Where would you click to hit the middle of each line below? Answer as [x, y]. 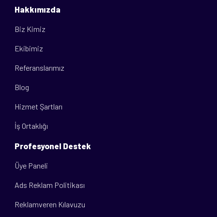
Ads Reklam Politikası [50, 185]
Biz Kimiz [30, 29]
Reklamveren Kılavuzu [50, 204]
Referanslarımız [39, 67]
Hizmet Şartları [39, 106]
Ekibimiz [29, 48]
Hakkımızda [38, 9]
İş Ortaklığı [31, 125]
